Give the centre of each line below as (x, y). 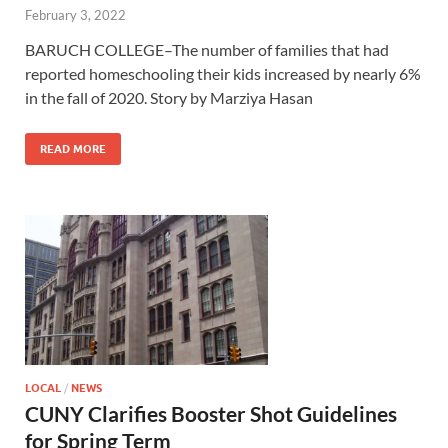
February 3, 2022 (75, 15)
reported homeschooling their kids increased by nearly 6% (223, 74)
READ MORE (73, 149)
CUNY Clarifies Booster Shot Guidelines (211, 414)
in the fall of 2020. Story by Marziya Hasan (169, 98)
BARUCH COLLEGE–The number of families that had (207, 50)
